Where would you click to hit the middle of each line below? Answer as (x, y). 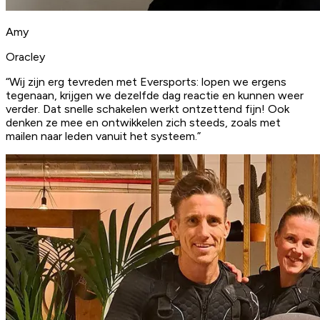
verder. (24, 109)
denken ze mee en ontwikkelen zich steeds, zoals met (143, 122)
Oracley (25, 56)
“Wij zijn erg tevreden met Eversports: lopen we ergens (146, 81)
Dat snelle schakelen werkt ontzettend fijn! (155, 109)
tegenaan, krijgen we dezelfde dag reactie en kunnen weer (155, 95)
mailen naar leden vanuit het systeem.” (103, 136)
